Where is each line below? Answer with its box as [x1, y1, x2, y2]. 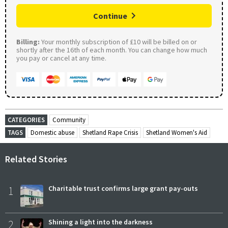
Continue [93, 10, 127, 21]
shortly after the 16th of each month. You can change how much [16, 45, 207, 54]
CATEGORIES [8, 115, 45, 124]
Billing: [16, 37, 40, 46]
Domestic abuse [31, 128, 74, 137]
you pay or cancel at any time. [16, 53, 106, 63]
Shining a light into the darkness [48, 217, 153, 226]
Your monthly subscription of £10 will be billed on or [40, 37, 197, 46]
